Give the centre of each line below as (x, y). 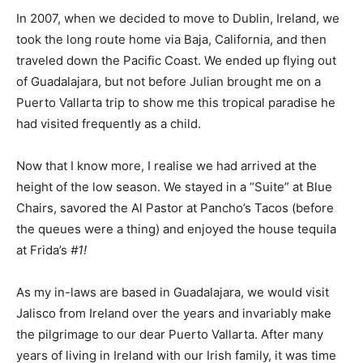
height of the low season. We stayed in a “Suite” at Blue (174, 186)
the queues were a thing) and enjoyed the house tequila (176, 228)
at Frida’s (43, 250)
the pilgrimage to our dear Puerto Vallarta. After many (170, 334)
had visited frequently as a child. (110, 123)
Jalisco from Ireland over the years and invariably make (174, 313)
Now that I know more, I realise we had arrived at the (167, 165)
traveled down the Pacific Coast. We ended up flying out (176, 60)
